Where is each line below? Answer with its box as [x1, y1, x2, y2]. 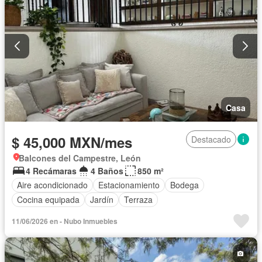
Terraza [124, 194, 153, 206]
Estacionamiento [98, 179, 160, 191]
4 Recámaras [26, 164, 77, 177]
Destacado [191, 133, 231, 145]
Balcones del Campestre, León [19, 151, 141, 164]
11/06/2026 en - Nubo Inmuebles [12, 215, 118, 226]
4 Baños [91, 164, 123, 177]
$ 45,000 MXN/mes [12, 132, 132, 152]
